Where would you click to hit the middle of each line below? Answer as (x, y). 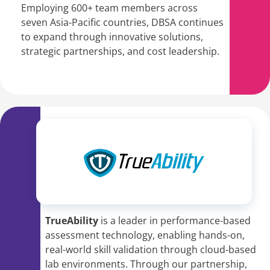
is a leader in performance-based (176, 221)
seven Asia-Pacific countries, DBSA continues (122, 23)
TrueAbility (73, 221)
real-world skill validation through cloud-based (151, 250)
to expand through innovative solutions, (112, 37)
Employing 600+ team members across (109, 8)
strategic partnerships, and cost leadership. (120, 52)
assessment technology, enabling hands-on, (145, 235)
